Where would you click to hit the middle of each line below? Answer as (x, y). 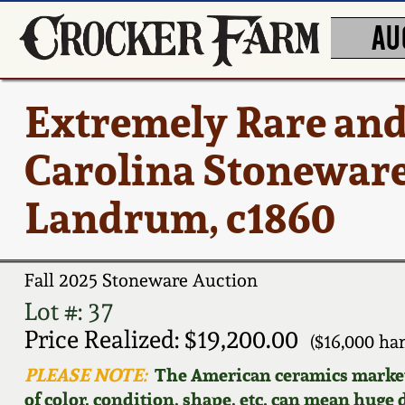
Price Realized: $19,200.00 (161, 339)
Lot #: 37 (68, 311)
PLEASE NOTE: (85, 374)
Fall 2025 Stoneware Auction (141, 281)
